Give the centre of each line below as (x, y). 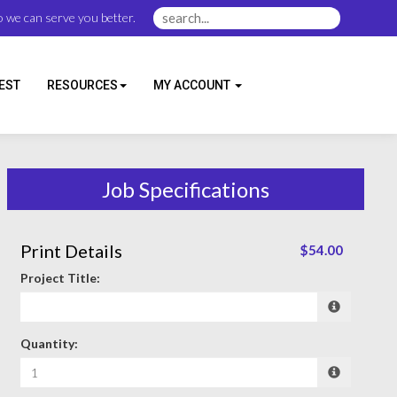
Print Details (71, 251)
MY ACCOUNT (193, 86)
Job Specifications (185, 189)
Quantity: (49, 343)
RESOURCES (82, 86)
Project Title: (60, 278)
